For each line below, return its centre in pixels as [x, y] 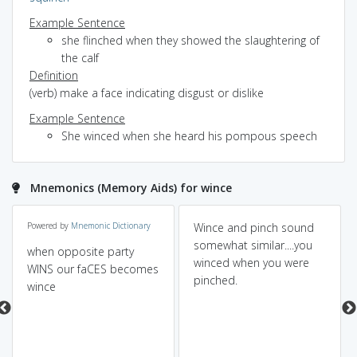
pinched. [215, 280]
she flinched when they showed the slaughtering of [190, 40]
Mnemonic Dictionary [110, 226]
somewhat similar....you [253, 245]
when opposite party [80, 251]
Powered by [49, 226]
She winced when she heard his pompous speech [189, 135]
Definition [54, 75]
